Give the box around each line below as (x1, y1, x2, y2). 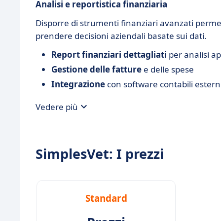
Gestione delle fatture (51, 64, 142, 75)
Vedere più (36, 101, 78, 112)
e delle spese (142, 64, 194, 75)
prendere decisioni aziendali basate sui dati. (36, 30, 207, 41)
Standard (85, 192, 127, 205)
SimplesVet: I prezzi (36, 145, 164, 163)
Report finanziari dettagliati (51, 49, 167, 60)
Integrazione (51, 78, 105, 90)
